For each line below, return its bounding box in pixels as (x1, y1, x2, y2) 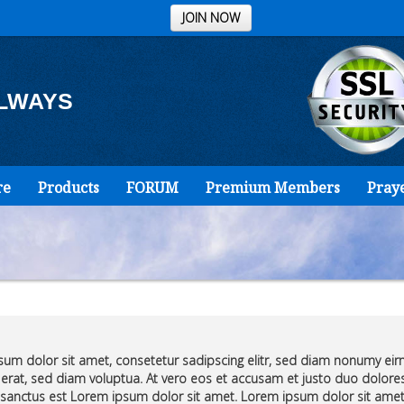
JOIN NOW (181, 9, 240, 26)
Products (37, 178, 99, 197)
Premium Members (205, 178, 340, 197)
